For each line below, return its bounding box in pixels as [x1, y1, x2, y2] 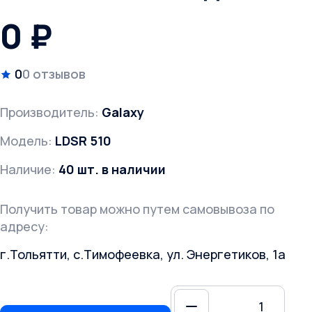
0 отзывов [22, 65, 86, 83]
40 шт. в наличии [58, 161, 166, 178]
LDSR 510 [55, 132, 111, 150]
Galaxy [102, 104, 144, 121]
